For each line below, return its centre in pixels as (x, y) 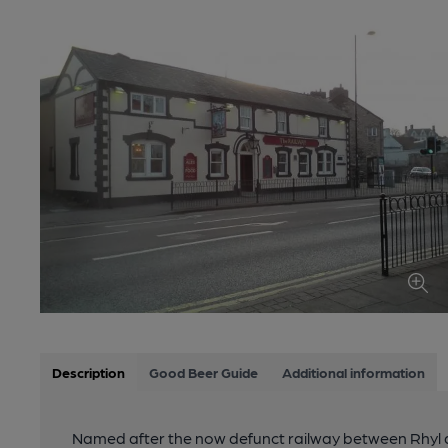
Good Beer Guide (203, 372)
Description (88, 372)
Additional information (353, 372)
